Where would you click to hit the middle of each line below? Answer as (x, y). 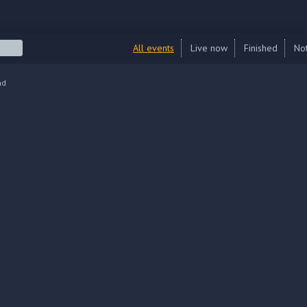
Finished (261, 48)
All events (153, 48)
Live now (209, 48)
